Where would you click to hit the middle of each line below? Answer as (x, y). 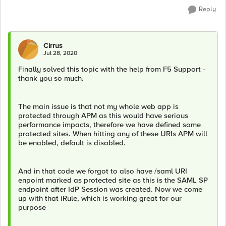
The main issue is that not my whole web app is (98, 106)
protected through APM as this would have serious (103, 116)
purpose (32, 207)
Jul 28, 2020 (60, 53)
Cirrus (53, 46)
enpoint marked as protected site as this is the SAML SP (113, 180)
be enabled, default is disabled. (72, 143)
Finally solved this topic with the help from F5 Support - (112, 69)
